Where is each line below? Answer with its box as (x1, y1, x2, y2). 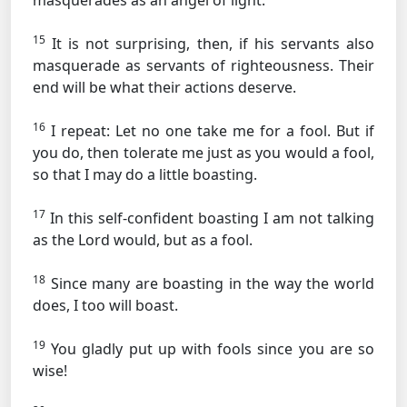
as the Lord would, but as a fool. (33, 230, 253, 250)
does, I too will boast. (33, 295, 178, 315)
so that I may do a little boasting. (33, 164, 257, 184)
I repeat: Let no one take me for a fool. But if (45, 121, 374, 141)
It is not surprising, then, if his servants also (45, 34, 374, 54)
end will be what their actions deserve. (33, 77, 296, 97)
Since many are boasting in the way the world (45, 273, 374, 293)
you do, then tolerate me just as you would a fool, (33, 143, 374, 163)
